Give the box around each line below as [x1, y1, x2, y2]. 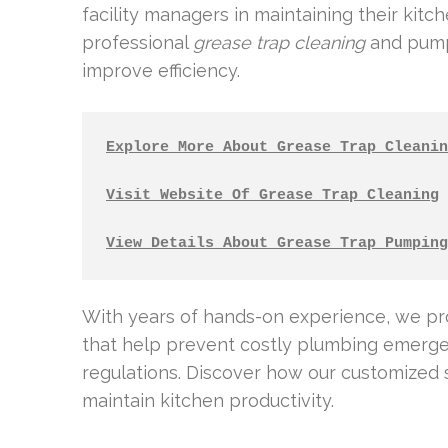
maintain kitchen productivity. [82, 389, 334, 411]
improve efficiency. [82, 60, 240, 81]
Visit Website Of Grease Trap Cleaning [106, 187, 439, 204]
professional [82, 32, 193, 53]
